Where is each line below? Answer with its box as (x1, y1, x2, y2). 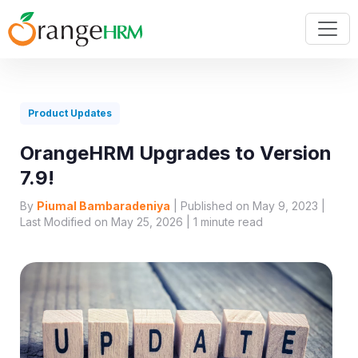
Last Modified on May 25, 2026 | (20, 215, 193, 229)
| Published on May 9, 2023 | (170, 199, 325, 213)
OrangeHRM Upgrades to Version (20, 141, 332, 165)
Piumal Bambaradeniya (37, 199, 170, 213)
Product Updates (28, 107, 112, 120)
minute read (197, 215, 263, 229)
